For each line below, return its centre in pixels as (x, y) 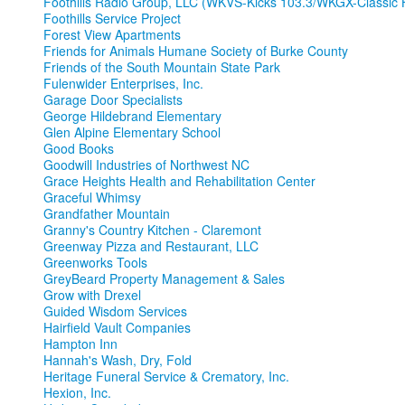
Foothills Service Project (112, 19)
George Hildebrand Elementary (132, 116)
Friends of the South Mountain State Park (162, 67)
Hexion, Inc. (77, 393)
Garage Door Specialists (113, 100)
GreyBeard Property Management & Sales (164, 279)
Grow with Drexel (92, 295)
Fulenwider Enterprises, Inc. (123, 84)
